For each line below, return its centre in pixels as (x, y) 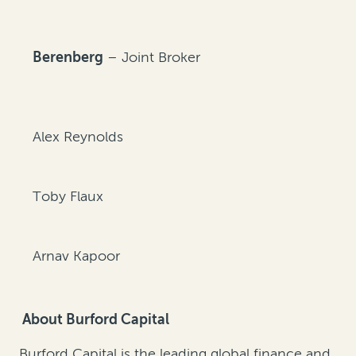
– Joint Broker (152, 58)
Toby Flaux (68, 197)
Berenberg (68, 58)
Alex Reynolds (78, 137)
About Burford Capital (96, 320)
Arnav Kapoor (77, 256)
